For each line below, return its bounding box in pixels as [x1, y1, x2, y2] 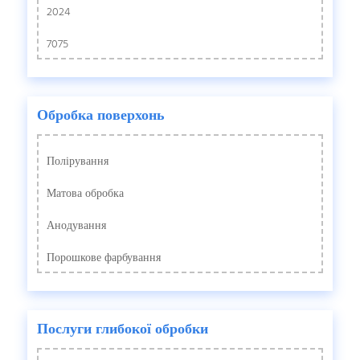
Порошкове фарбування [47, 248, 162, 268]
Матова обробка [47, 185, 125, 204]
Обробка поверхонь [37, 104, 166, 128]
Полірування [47, 153, 109, 172]
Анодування [47, 216, 107, 235]
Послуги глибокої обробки [37, 317, 209, 342]
